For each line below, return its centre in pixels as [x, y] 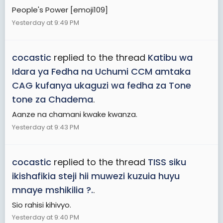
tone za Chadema [53, 99]
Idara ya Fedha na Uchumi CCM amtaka [101, 71]
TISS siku [167, 162]
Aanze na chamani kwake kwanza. [75, 114]
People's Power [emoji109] [60, 9]
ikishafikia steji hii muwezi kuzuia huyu [96, 176]
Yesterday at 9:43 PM [46, 127]
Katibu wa [170, 57]
